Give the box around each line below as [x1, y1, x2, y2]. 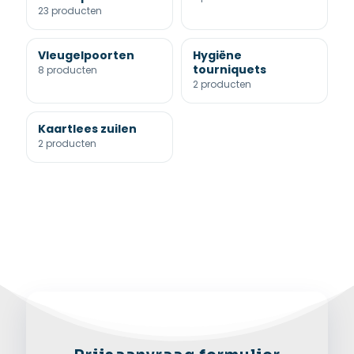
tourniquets [193, 62, 266, 77]
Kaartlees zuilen [38, 121, 137, 137]
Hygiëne [193, 47, 242, 63]
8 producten [38, 63, 97, 77]
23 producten [38, 4, 102, 17]
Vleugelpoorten [38, 47, 134, 63]
